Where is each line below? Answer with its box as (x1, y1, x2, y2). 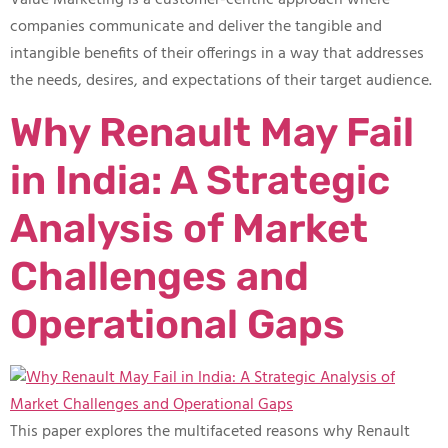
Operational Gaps (10, 300, 345, 348)
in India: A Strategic (10, 156, 390, 204)
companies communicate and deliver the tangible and (10, 13, 382, 40)
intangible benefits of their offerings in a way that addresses (10, 40, 424, 67)
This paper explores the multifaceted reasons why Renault (10, 418, 410, 445)
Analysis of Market (10, 204, 368, 252)
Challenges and (10, 252, 309, 300)
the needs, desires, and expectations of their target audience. (10, 67, 432, 94)
